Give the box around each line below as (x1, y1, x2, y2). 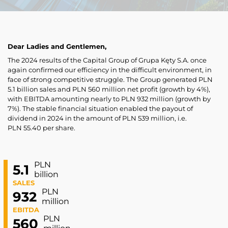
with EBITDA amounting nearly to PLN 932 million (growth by (8, 95, 211, 103)
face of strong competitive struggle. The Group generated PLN (8, 76, 213, 83)
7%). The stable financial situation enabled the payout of (8, 105, 193, 112)
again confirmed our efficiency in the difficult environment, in (8, 66, 212, 74)
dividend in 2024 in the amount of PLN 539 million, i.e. (8, 115, 187, 122)
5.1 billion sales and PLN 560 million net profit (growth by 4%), (8, 85, 210, 93)
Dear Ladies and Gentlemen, (8, 43, 106, 50)
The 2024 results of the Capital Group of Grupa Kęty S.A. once (8, 56, 207, 64)
